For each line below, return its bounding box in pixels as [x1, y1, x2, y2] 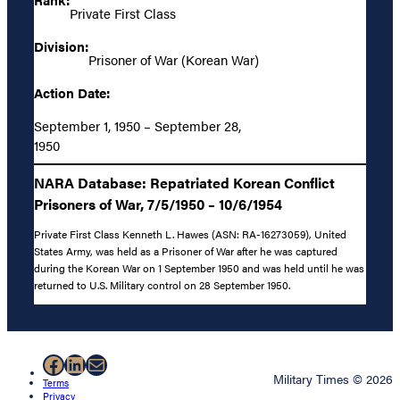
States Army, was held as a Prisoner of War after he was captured [34, 242, 337, 259]
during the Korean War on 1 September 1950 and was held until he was [34, 259, 364, 276]
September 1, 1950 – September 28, [34, 116, 241, 136]
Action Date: [34, 83, 110, 103]
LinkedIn [63, 348, 146, 379]
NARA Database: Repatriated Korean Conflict [34, 171, 335, 193]
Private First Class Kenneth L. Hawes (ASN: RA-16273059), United [34, 225, 346, 242]
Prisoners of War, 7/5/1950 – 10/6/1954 [34, 193, 282, 214]
